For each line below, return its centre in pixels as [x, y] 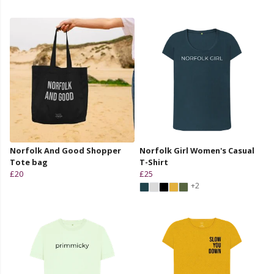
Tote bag [29, 162]
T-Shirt [154, 162]
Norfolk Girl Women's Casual [197, 150]
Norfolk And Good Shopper [65, 150]
